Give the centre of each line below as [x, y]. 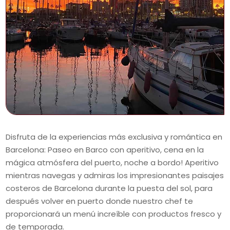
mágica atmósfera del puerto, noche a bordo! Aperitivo [112, 163]
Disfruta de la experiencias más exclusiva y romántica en [114, 137]
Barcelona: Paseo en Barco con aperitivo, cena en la [105, 150]
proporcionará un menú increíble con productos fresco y [114, 214]
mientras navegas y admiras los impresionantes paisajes [115, 176]
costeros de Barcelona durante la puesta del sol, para [109, 188]
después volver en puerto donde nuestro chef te [100, 201]
